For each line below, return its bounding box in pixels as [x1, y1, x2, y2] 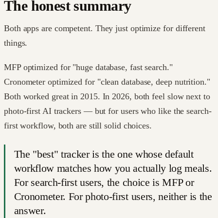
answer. [14, 205, 46, 217]
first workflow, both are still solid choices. [4, 120, 152, 130]
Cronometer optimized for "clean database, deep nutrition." [4, 76, 210, 87]
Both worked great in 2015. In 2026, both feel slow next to [4, 91, 210, 101]
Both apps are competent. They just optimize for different [4, 23, 205, 33]
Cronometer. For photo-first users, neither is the [14, 191, 212, 203]
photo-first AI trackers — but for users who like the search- [4, 106, 212, 116]
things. [4, 37, 28, 48]
